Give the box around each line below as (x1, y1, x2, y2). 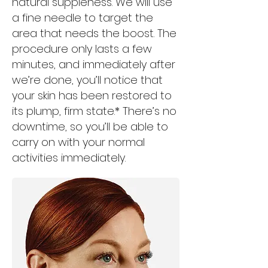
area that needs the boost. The (12, 26, 176, 41)
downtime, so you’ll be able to (12, 119, 168, 134)
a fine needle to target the (12, 10, 153, 25)
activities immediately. (12, 150, 126, 165)
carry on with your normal (12, 135, 145, 150)
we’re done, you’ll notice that (12, 72, 163, 87)
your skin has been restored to (12, 88, 172, 103)
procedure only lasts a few (12, 41, 152, 56)
